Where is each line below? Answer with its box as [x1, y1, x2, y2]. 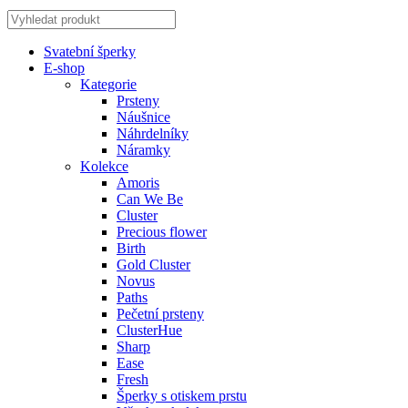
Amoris [117, 174, 159, 190]
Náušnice [117, 108, 170, 125]
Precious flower [117, 223, 207, 240]
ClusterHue [117, 321, 182, 338]
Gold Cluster [117, 256, 190, 272]
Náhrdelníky [117, 125, 189, 141]
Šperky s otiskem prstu [117, 387, 247, 403]
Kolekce [80, 158, 128, 174]
